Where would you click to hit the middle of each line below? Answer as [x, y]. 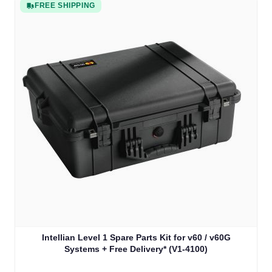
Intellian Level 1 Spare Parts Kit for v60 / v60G [136, 238]
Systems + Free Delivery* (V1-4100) [136, 249]
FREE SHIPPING [65, 6]
